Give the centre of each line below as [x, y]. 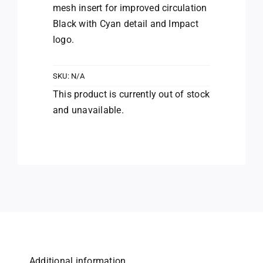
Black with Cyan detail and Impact [126, 24]
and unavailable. [88, 110]
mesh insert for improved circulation [130, 8]
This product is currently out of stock [131, 94]
